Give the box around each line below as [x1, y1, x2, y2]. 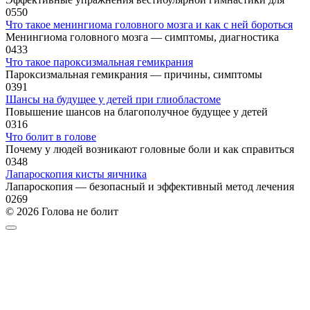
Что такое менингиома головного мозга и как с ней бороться [6, 18, 293, 30]
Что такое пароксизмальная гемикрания [6, 55, 193, 68]
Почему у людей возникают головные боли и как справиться [6, 143, 294, 155]
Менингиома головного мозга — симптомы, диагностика [6, 30, 279, 43]
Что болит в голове [6, 130, 96, 143]
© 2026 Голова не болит [6, 205, 118, 217]
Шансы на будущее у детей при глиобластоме [6, 93, 221, 105]
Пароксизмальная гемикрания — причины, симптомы [6, 68, 262, 80]
